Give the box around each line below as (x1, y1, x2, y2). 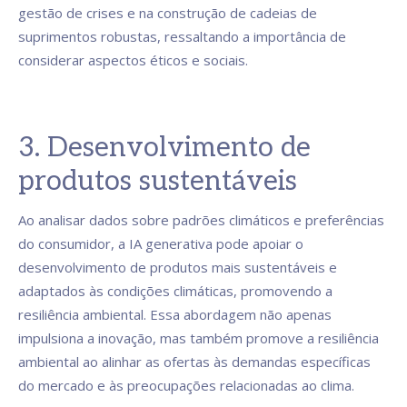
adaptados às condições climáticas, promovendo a (18, 282, 333, 300)
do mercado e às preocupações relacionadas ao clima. (18, 376, 354, 394)
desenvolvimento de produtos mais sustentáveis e (18, 258, 337, 276)
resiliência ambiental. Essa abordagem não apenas (18, 305, 332, 323)
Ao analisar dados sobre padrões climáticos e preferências (18, 211, 384, 229)
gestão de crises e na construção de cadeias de (18, 4, 317, 22)
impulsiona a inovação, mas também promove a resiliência (18, 329, 379, 347)
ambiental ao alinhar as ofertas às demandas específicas (18, 352, 371, 371)
